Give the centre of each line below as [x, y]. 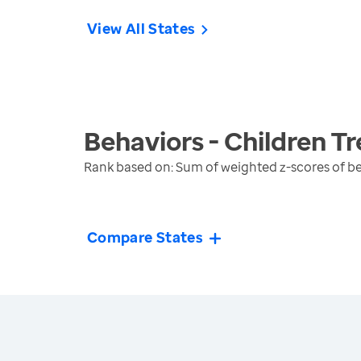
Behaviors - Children [205, 141]
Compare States [145, 237]
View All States [141, 28]
